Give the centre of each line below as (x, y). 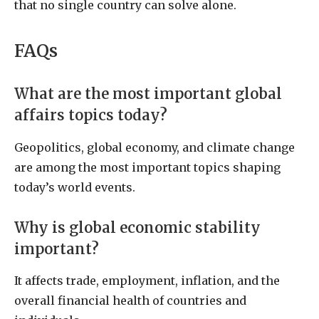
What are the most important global (148, 94)
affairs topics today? (91, 116)
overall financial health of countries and (130, 300)
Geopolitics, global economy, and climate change (155, 147)
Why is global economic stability (137, 228)
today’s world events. (75, 187)
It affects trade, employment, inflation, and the (147, 280)
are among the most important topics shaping (147, 167)
